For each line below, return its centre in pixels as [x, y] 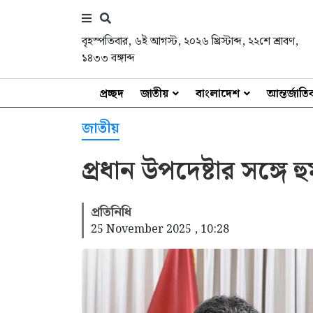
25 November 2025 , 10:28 [160, 230]
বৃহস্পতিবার [105, 42]
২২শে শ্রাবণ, [273, 42]
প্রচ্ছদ [111, 94]
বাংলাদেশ [218, 94]
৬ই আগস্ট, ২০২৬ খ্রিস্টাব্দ [188, 42]
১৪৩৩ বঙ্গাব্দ [108, 58]
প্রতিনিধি [111, 212]
